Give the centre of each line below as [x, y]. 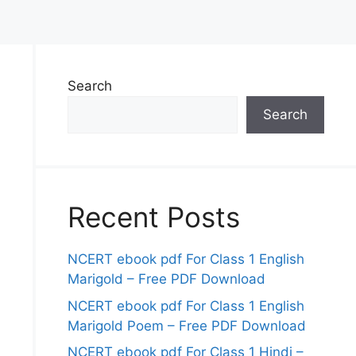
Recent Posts [153, 217]
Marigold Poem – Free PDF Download [186, 325]
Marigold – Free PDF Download [166, 279]
